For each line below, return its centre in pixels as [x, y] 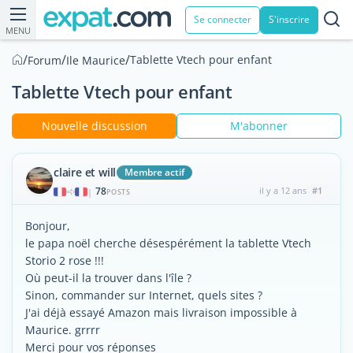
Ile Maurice [96, 60]
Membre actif [155, 172]
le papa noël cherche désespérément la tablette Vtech [168, 243]
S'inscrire [289, 19]
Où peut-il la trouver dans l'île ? [108, 278]
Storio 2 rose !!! [65, 260]
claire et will [85, 172]
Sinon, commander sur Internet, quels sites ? [144, 295]
